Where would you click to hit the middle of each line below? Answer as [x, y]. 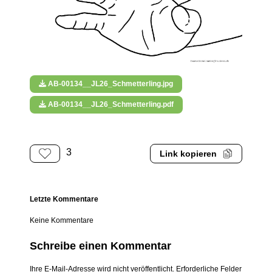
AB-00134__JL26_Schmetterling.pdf [110, 105]
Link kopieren [188, 154]
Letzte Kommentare [64, 199]
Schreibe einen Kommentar [101, 246]
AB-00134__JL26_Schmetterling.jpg [110, 84]
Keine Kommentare [62, 221]
